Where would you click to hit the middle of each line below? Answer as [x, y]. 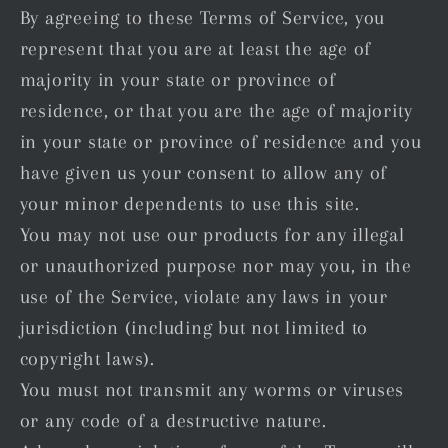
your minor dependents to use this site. [189, 203]
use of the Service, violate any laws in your [203, 296]
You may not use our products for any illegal [212, 234]
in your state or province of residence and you [220, 141]
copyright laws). [87, 358]
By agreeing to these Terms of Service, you [202, 17]
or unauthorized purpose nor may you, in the [216, 265]
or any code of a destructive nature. [173, 420]
